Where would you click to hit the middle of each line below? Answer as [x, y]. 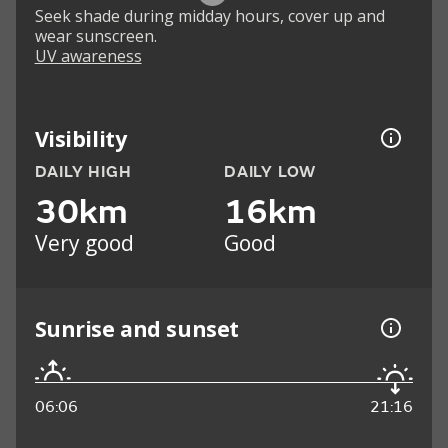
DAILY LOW [270, 172]
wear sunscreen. [95, 36]
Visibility [80, 138]
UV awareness [88, 56]
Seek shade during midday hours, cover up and [209, 16]
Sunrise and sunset [136, 328]
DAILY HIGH [83, 172]
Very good [84, 243]
